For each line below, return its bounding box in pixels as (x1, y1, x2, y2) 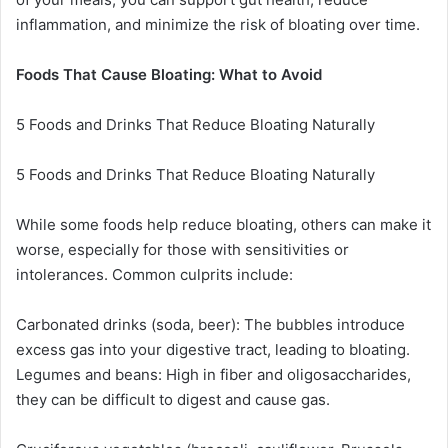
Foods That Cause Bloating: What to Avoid (16, 64, 322, 84)
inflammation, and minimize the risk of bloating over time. (16, 14, 420, 34)
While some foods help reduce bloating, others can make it (16, 214, 431, 234)
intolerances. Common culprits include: (16, 264, 293, 284)
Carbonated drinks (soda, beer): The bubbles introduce (16, 314, 405, 334)
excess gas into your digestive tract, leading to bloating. (16, 339, 410, 359)
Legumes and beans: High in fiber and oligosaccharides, (16, 364, 411, 384)
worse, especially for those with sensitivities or (16, 239, 349, 259)
